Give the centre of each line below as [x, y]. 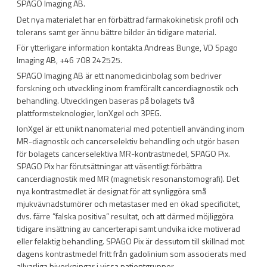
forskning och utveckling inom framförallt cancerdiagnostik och [128, 88]
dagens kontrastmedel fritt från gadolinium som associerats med [131, 254]
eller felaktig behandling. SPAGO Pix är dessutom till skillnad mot [131, 241]
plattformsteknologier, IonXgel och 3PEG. [89, 113]
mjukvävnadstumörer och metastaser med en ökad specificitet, [128, 204]
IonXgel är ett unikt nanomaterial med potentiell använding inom [131, 129]
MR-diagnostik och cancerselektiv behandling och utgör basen [128, 141]
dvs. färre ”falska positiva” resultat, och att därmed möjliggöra [125, 216]
